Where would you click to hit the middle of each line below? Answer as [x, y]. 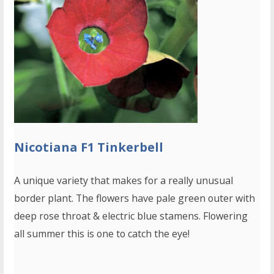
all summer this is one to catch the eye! [102, 234]
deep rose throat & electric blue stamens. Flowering [131, 216]
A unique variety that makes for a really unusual [124, 181]
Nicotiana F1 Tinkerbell [89, 147]
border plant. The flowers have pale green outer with [135, 198]
